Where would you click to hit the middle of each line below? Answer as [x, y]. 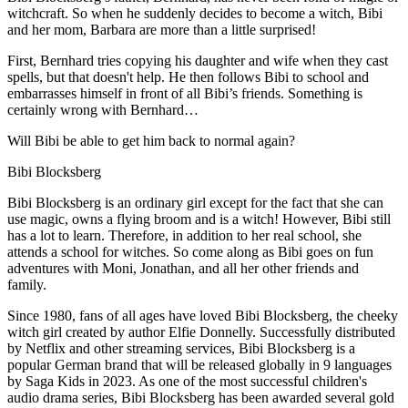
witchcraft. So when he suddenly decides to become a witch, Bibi [195, 14]
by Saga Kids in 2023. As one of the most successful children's [187, 382]
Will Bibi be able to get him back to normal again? [151, 141]
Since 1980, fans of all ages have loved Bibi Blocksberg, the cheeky [203, 316]
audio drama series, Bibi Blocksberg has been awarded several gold [201, 398]
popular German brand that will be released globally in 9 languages [199, 365]
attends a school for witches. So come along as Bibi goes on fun [190, 252]
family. [27, 285]
